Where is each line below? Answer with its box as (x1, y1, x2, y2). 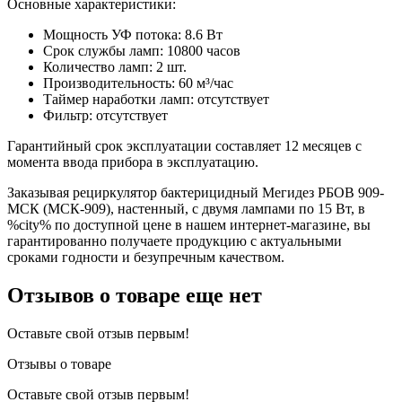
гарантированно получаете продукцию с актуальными (7, 232, 342, 249)
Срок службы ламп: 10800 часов (43, 42, 240, 58)
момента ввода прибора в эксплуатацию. (7, 153, 258, 170)
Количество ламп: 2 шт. (43, 58, 187, 74)
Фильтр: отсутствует (43, 107, 168, 123)
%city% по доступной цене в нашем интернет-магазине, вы (7, 216, 371, 232)
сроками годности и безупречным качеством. (7, 249, 284, 265)
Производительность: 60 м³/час (43, 74, 233, 91)
